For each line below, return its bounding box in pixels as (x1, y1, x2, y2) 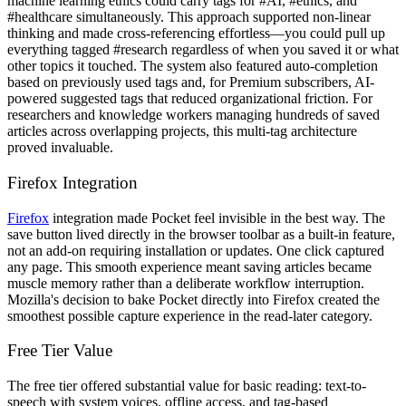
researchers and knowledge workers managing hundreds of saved (7, 107, 380, 123)
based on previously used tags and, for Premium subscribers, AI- (7, 74, 374, 91)
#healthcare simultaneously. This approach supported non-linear (7, 9, 371, 25)
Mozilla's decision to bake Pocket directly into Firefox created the (7, 291, 380, 307)
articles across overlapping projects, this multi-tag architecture (7, 123, 357, 140)
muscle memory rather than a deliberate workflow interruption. (7, 275, 364, 291)
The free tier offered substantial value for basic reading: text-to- (7, 378, 366, 394)
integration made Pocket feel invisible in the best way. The (49, 209, 385, 226)
